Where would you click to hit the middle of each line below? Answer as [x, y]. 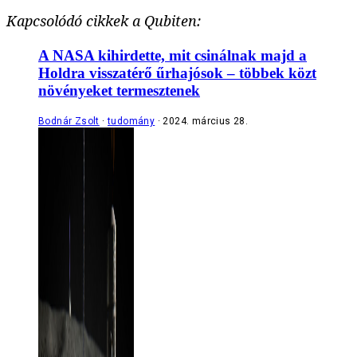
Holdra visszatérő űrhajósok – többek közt [177, 73]
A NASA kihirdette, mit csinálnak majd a [173, 55]
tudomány [131, 121]
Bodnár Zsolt [69, 121]
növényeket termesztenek [119, 90]
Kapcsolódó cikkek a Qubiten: [104, 21]
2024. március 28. [206, 121]
